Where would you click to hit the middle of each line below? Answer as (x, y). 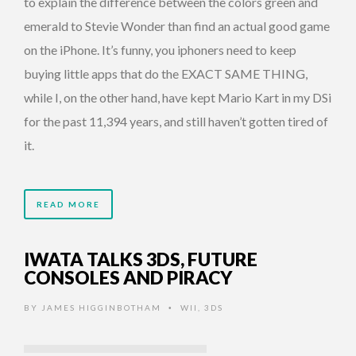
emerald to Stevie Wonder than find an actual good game (177, 26)
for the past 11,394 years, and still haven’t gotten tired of (176, 122)
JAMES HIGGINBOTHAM (101, 308)
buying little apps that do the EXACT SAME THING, (166, 74)
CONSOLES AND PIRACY (128, 278)
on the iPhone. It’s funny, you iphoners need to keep (160, 50)
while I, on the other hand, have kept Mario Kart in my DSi (178, 98)
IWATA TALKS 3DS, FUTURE (141, 259)
